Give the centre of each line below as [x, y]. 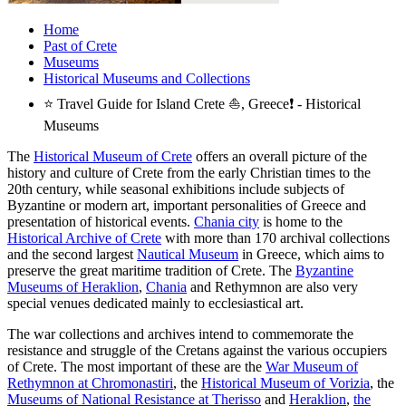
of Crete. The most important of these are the [136, 367]
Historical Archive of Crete [84, 238]
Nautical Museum [188, 255]
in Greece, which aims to [311, 255]
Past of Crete [80, 46]
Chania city [227, 222]
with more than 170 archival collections [275, 238]
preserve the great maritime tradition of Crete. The [151, 271]
